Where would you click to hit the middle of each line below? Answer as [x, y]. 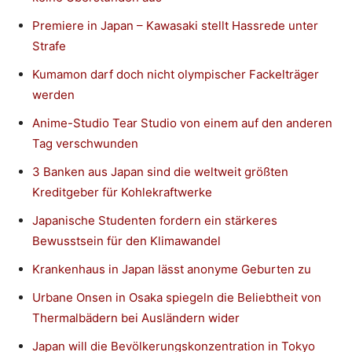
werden [53, 94]
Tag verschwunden [85, 143]
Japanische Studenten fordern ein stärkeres [155, 220]
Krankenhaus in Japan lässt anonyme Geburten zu [172, 269]
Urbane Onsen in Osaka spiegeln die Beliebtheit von [177, 297]
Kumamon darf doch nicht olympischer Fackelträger [176, 74]
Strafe [49, 46]
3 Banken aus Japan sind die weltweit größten [160, 171]
